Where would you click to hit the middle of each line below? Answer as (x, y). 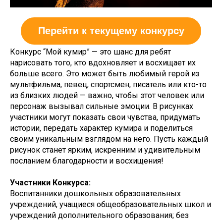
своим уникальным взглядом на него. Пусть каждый (109, 139)
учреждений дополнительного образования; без (99, 216)
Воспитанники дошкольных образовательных (95, 194)
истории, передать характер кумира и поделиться (101, 128)
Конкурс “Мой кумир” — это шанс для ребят (90, 52)
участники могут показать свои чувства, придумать (105, 117)
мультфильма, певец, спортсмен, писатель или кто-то (108, 85)
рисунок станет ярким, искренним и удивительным (105, 150)
